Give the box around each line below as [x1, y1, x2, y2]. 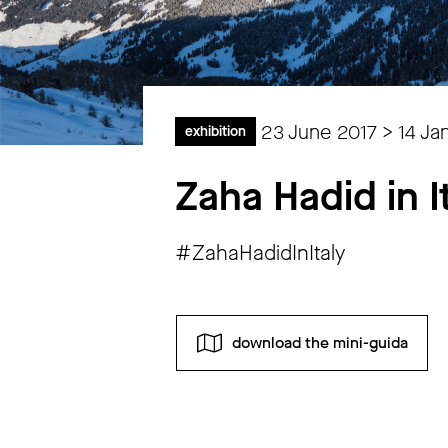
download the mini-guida [231, 331, 408, 353]
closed [251, 422, 303, 444]
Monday [192, 422, 252, 444]
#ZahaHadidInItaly [175, 238, 346, 267]
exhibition [185, 121, 247, 141]
